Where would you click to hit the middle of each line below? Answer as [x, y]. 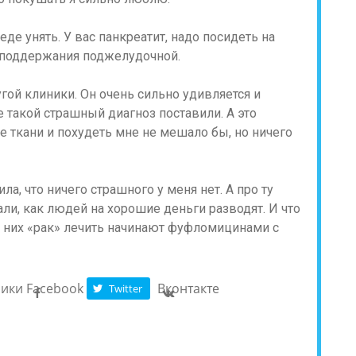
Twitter [126, 288]
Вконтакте [189, 288]
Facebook [55, 288]
